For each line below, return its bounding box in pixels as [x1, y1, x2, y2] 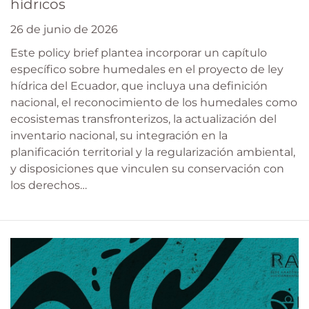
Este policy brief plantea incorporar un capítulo [10, 46, 267, 60]
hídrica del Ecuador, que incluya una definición [10, 79, 268, 93]
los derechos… [10, 179, 87, 192]
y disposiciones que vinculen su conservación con [10, 162, 284, 176]
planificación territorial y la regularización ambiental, [10, 146, 295, 159]
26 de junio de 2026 [10, 23, 118, 37]
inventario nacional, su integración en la [10, 129, 228, 143]
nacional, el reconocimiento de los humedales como [10, 96, 297, 110]
